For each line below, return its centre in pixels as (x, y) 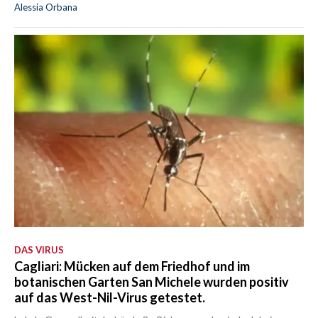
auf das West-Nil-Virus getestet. (110, 297)
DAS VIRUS (39, 250)
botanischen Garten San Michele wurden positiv (152, 281)
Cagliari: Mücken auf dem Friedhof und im (132, 266)
